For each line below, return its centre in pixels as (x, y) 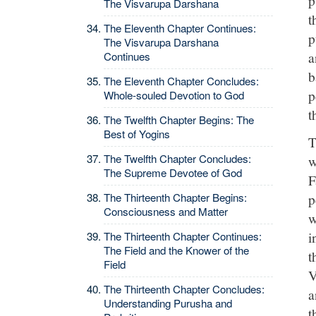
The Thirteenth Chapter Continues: (183, 236)
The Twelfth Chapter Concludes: (177, 158)
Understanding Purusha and (168, 303)
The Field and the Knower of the (176, 250)
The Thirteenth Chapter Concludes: (184, 289)
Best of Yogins (137, 134)
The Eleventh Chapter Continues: (180, 28)
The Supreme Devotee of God (173, 172)
